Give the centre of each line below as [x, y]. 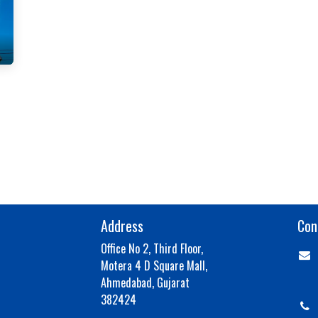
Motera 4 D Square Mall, [154, 265]
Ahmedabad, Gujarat [145, 282]
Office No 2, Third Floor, [152, 248]
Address [122, 225]
